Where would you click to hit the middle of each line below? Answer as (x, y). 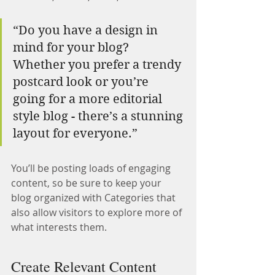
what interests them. (59, 227)
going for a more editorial (89, 99)
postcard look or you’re (82, 82)
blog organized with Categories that (95, 198)
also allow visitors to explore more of (98, 213)
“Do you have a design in (87, 31)
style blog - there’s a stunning (99, 117)
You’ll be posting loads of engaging (92, 168)
